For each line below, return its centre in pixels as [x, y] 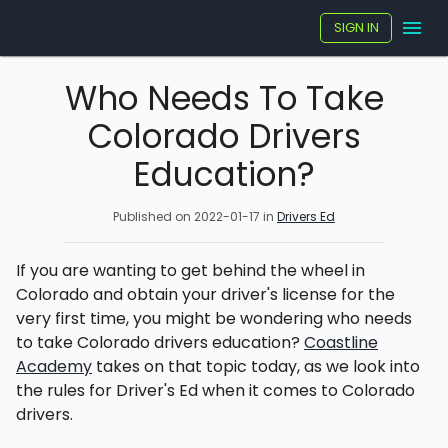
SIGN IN [356, 27]
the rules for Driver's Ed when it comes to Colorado [215, 390]
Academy [54, 366]
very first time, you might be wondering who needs [214, 318]
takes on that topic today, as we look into [256, 366]
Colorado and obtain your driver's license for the [205, 294]
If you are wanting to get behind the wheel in [190, 270]
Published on [153, 216]
